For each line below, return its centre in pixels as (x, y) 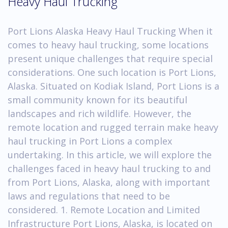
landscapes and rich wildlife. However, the (99, 113)
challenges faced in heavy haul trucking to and (109, 168)
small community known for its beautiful (97, 99)
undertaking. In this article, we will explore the (110, 154)
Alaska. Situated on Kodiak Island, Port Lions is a (113, 86)
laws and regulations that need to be (89, 196)
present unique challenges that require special (110, 58)
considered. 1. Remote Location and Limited (104, 209)
